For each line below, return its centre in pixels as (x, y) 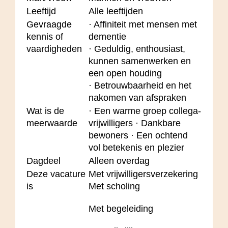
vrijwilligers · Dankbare (135, 123)
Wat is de (45, 111)
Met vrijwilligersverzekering (143, 174)
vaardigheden (54, 49)
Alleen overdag (119, 161)
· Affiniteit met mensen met (143, 24)
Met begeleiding (121, 208)
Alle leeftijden (116, 11)
